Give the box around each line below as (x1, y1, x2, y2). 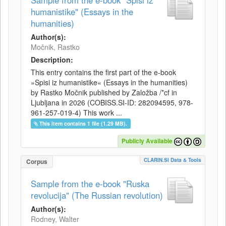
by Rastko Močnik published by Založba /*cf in (31, 87, 177, 97)
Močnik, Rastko (31, 42, 80, 52)
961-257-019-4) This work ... (31, 107, 122, 118)
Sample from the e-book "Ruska (31, 178, 149, 190)
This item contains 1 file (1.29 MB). (39, 120, 128, 127)
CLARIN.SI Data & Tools (144, 156, 201, 163)
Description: (31, 54, 73, 65)
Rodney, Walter (31, 214, 79, 224)
